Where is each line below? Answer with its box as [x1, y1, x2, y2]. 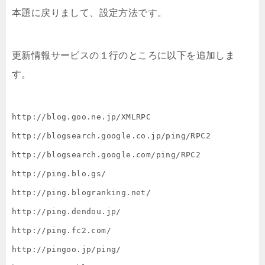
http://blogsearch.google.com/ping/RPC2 [12, 150, 201, 160]
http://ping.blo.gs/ [12, 169, 106, 179]
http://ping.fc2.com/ [12, 226, 111, 235]
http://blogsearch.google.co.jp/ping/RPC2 [12, 131, 211, 141]
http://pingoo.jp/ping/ [12, 245, 121, 254]
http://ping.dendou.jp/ [12, 207, 121, 216]
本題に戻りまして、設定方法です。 [12, 8, 167, 18]
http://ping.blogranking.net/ [12, 188, 151, 198]
